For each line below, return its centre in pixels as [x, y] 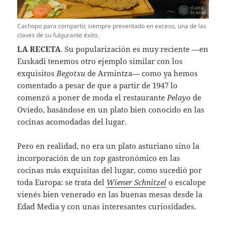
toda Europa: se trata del [62, 182]
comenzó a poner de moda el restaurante [92, 98]
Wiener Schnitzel [137, 182]
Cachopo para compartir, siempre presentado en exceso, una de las [112, 26]
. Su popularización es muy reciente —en [135, 49]
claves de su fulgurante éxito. [58, 35]
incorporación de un [55, 158]
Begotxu [71, 73]
